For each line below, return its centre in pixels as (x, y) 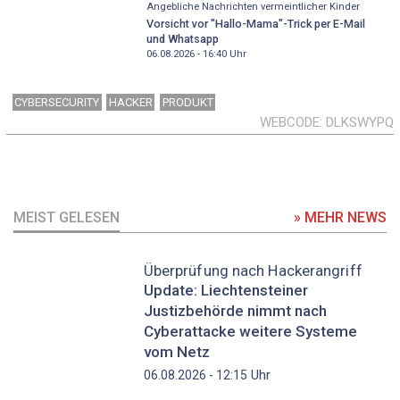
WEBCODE (290, 122)
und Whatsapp (182, 38)
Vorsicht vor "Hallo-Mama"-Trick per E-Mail (255, 23)
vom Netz (176, 351)
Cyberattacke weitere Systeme (250, 331)
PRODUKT (187, 102)
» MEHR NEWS (340, 217)
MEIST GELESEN (67, 217)
